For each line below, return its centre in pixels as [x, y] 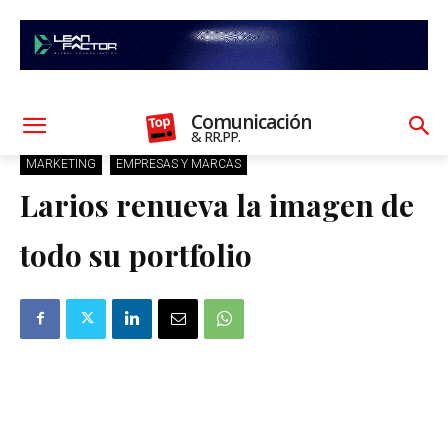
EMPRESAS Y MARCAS [178, 163]
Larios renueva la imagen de [217, 204]
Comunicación [251, 121]
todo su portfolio [136, 254]
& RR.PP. [216, 136]
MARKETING [61, 163]
